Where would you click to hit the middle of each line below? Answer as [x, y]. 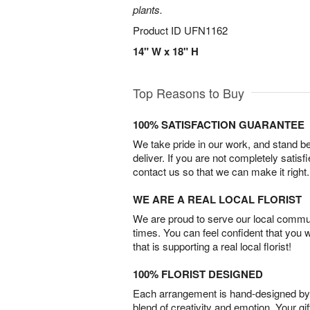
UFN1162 [206, 30]
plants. [148, 9]
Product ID [158, 30]
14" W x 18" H [166, 51]
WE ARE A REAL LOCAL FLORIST [217, 199]
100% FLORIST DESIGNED [198, 274]
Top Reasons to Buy [189, 93]
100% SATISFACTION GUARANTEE [219, 125]
